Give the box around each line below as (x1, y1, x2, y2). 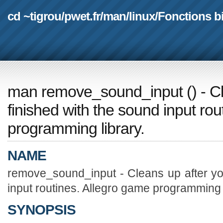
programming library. (7, 119, 144, 137)
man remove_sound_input (7, 82, 183, 101)
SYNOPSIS (7, 202, 76, 218)
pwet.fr (64, 9, 100, 23)
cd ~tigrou (7, 9, 61, 23)
